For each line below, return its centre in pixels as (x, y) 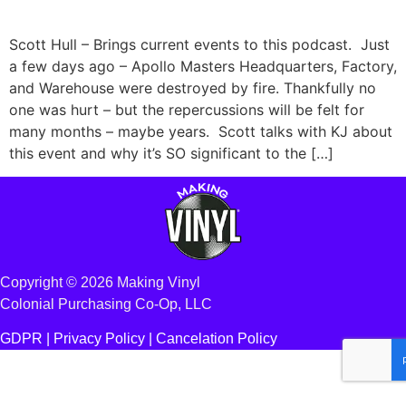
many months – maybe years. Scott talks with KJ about (201, 132)
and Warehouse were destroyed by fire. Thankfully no (193, 88)
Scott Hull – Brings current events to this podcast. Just (199, 45)
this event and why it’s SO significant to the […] (171, 154)
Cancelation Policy (217, 339)
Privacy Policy (99, 339)
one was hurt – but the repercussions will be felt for (187, 110)
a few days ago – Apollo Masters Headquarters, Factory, (203, 67)
